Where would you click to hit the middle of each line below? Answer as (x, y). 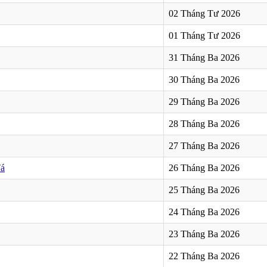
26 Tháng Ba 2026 (204, 167)
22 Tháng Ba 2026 (204, 256)
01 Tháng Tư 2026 (204, 35)
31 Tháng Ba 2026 (204, 57)
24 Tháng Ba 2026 (204, 212)
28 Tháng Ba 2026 (204, 123)
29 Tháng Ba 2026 (204, 101)
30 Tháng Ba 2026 (204, 79)
